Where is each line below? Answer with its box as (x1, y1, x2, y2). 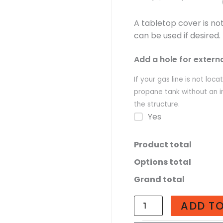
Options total (134, 156, 191, 168)
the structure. (134, 100, 180, 110)
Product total (134, 139, 192, 151)
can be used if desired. (134, 30, 221, 42)
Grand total (134, 174, 185, 186)
